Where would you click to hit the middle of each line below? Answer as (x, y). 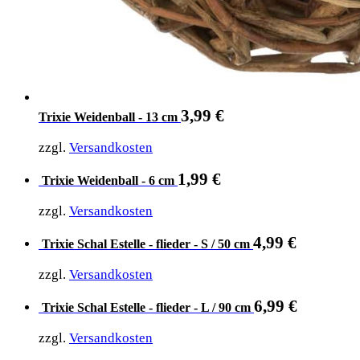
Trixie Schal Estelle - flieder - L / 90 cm (146, 307)
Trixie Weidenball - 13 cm (108, 117)
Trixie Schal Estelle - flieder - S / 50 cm (146, 243)
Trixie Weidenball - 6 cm (108, 180)
